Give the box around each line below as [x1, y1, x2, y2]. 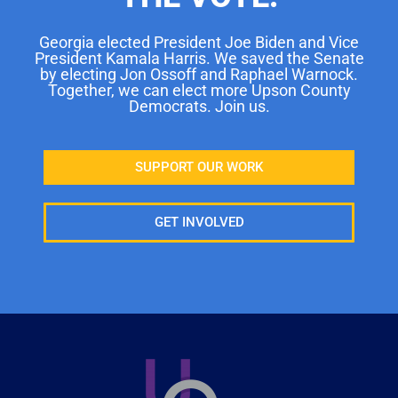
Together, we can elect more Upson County [47, 80, 351, 99]
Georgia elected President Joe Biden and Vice [39, 32, 359, 52]
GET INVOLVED [154, 213, 244, 230]
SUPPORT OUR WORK [135, 158, 263, 175]
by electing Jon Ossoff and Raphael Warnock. [40, 64, 358, 84]
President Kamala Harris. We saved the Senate [34, 48, 364, 68]
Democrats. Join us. [128, 96, 270, 115]
